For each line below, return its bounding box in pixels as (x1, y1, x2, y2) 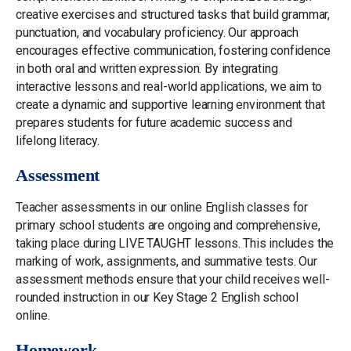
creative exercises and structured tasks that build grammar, (16, 7, 330, 22)
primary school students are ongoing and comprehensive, (16, 218, 320, 233)
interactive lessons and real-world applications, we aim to (16, 79, 323, 94)
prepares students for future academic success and (16, 115, 292, 130)
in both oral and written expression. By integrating (16, 61, 278, 76)
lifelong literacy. (16, 133, 100, 148)
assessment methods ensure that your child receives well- (16, 272, 330, 287)
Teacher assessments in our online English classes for (16, 200, 309, 215)
